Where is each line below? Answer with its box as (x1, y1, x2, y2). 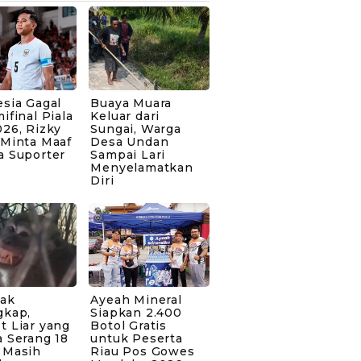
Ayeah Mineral (90, 293, 182, 308)
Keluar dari (90, 108, 160, 123)
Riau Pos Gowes (90, 344, 195, 359)
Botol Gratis (90, 318, 167, 334)
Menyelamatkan (90, 160, 193, 175)
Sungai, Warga (90, 121, 181, 136)
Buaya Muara (90, 95, 172, 110)
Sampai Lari (90, 147, 166, 162)
